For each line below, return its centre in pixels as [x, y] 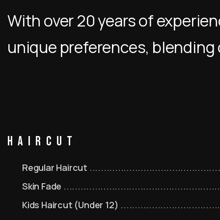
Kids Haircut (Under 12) [71, 205]
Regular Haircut [56, 167]
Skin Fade [43, 186]
